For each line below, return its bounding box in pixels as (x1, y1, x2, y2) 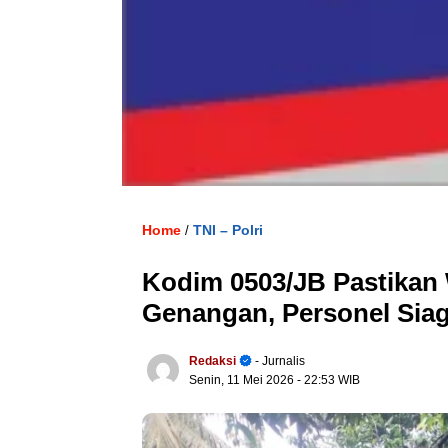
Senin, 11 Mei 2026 (189, 372, 297, 387)
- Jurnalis (252, 353, 305, 368)
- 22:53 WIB (297, 372, 360, 387)
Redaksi (189, 353, 236, 368)
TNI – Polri (193, 221, 263, 238)
